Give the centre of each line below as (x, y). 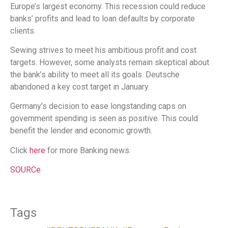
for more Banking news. (89, 150)
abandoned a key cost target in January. (80, 87)
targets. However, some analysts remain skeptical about (110, 63)
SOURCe (25, 170)
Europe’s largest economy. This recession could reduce (108, 6)
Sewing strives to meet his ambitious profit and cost (103, 50)
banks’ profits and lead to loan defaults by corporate (103, 18)
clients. (23, 31)
